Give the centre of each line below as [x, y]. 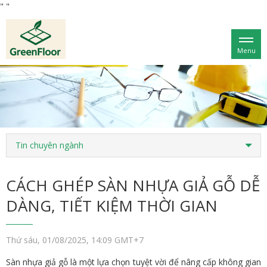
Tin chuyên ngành [49, 145]
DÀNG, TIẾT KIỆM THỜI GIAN [112, 206]
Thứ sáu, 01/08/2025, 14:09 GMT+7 [75, 240]
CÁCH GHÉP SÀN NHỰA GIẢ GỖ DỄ [133, 186]
